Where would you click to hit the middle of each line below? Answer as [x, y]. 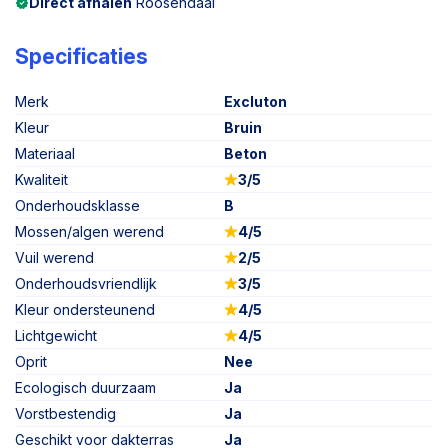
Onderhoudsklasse [77, 205]
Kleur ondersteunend [85, 309]
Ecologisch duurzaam [85, 387]
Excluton [260, 101]
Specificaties [81, 56]
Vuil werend [54, 257]
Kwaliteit [41, 179]
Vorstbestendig [65, 413]
